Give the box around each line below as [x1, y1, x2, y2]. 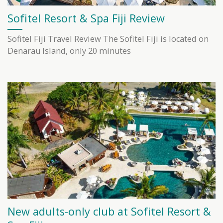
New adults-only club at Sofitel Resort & [7, 204, 211, 219]
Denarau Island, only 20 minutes [7, 45, 131, 57]
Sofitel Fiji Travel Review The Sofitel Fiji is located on [7, 33, 209, 45]
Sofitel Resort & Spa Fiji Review [7, 10, 165, 25]
